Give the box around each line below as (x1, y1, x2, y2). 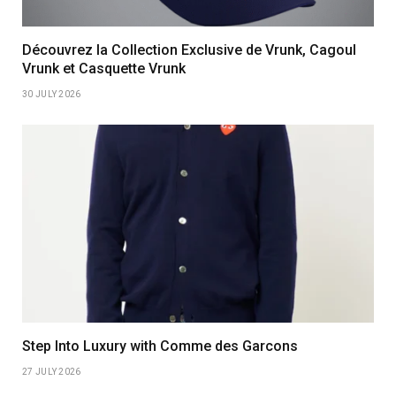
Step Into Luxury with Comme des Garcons (22, 337, 298, 354)
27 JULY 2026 (22, 366, 81, 377)
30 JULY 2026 (22, 88, 81, 99)
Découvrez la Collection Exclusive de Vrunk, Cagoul (22, 41, 356, 58)
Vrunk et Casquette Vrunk (22, 59, 186, 77)
